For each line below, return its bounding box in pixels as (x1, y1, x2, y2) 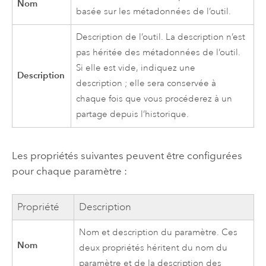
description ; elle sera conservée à (76, 77, 217, 89)
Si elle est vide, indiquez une (76, 62, 196, 74)
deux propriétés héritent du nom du (79, 242, 228, 254)
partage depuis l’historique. (76, 108, 189, 120)
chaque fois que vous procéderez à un (76, 93, 233, 104)
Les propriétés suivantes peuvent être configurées (11, 149, 242, 161)
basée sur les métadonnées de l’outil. (76, 5, 232, 17)
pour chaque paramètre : (11, 164, 127, 177)
